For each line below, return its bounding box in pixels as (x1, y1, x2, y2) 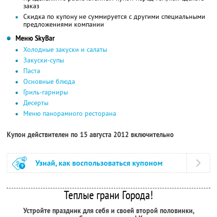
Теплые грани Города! (64, 187, 153, 202)
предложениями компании (23, 19, 104, 29)
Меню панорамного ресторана (23, 108, 116, 118)
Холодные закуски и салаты (23, 45, 107, 54)
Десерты (23, 98, 48, 107)
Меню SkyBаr (15, 33, 55, 43)
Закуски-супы (23, 55, 64, 64)
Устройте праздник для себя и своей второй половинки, (23, 206, 194, 215)
